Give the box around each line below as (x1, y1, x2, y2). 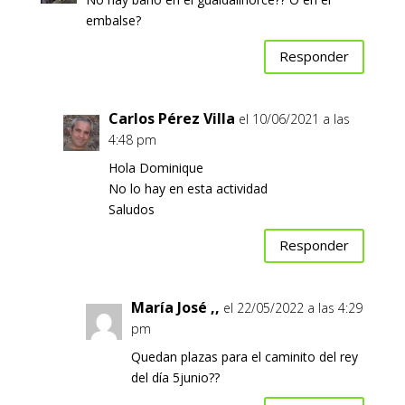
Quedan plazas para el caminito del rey (130, 347, 358, 365)
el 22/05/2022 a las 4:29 (222, 298, 363, 316)
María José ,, (130, 297, 220, 317)
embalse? (85, 11, 141, 29)
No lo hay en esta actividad (108, 179, 268, 197)
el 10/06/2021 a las (238, 109, 350, 127)
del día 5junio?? (130, 368, 220, 386)
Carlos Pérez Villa (108, 108, 235, 128)
